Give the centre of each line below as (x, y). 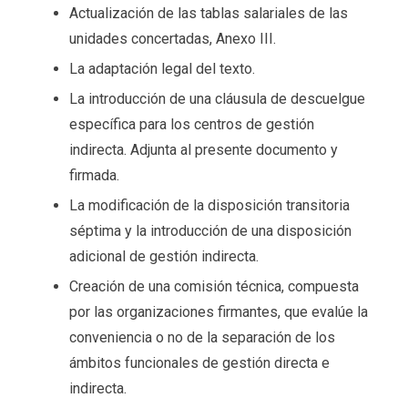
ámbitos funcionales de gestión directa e (199, 362)
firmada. (94, 175)
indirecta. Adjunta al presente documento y (203, 149)
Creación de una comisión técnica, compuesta (214, 286)
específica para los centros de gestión (191, 124)
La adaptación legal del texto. (162, 68)
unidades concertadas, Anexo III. (172, 38)
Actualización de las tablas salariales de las (208, 13)
